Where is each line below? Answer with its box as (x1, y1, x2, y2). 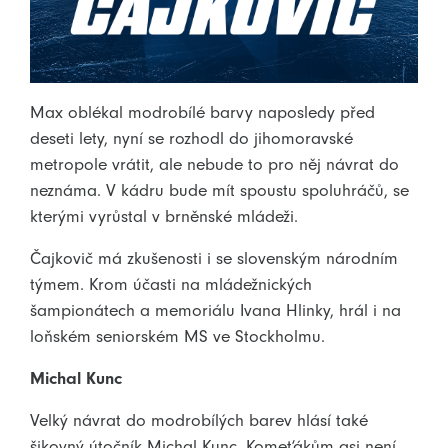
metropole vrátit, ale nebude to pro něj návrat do (30, 153, 399, 174)
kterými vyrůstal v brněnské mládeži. (30, 205, 298, 226)
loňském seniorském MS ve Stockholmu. (30, 325, 325, 346)
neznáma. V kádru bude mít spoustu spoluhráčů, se (30, 179, 409, 200)
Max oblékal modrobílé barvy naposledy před (30, 101, 375, 122)
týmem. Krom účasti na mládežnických (30, 273, 312, 294)
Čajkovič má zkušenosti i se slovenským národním (30, 247, 398, 268)
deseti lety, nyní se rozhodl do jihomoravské (30, 127, 353, 148)
